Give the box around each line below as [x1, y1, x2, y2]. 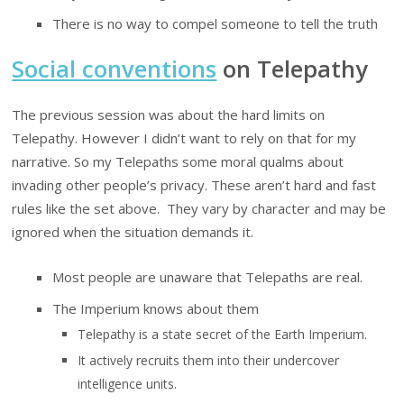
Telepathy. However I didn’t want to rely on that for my [12, 129, 357, 148]
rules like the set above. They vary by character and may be [12, 199, 387, 218]
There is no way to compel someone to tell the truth [52, 14, 379, 32]
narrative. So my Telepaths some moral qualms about [12, 152, 344, 171]
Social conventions [12, 52, 217, 84]
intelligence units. [78, 374, 178, 392]
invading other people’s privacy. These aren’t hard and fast [12, 176, 377, 195]
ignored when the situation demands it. [12, 223, 254, 242]
